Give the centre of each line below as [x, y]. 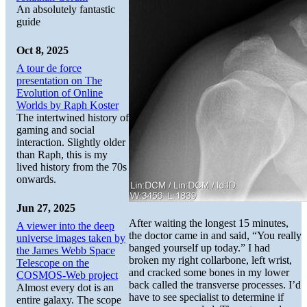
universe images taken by [71, 238]
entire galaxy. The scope [69, 299]
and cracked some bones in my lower [209, 273]
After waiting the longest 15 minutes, [209, 223]
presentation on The [59, 80]
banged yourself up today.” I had [199, 248]
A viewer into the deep [65, 225]
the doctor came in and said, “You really [215, 236]
